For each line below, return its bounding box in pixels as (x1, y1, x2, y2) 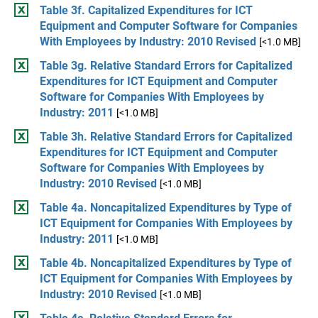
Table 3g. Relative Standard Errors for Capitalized (40, 59, 292, 72)
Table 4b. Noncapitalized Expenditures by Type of (40, 256, 292, 270)
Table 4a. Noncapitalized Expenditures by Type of (40, 201, 292, 214)
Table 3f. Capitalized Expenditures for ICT (40, 4, 253, 17)
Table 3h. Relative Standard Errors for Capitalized (40, 130, 292, 143)
